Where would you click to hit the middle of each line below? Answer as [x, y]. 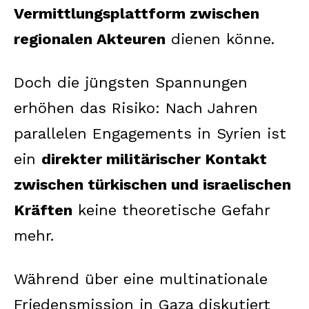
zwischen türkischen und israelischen [152, 184]
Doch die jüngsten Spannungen [131, 82]
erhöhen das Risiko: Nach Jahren [136, 108]
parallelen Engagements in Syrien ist [150, 133]
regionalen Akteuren [90, 39]
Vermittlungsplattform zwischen [137, 13]
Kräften [43, 210]
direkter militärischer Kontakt [154, 159]
